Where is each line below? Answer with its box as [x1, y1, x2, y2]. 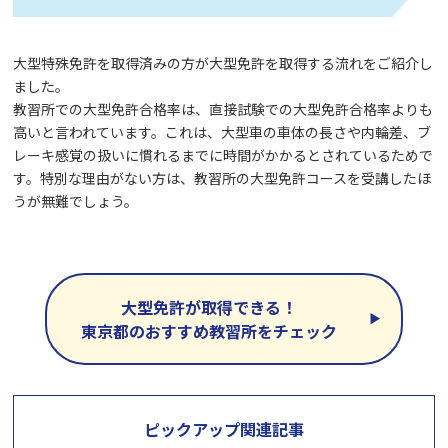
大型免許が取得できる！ [120, 294, 297, 319]
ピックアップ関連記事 [144, 416, 304, 441]
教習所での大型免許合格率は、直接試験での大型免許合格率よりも [13, 98, 434, 119]
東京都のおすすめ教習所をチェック [80, 318, 337, 343]
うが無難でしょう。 [13, 190, 139, 211]
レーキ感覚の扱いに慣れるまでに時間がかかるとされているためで [13, 144, 434, 165]
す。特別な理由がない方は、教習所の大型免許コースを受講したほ [13, 167, 432, 188]
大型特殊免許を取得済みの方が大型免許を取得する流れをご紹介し [13, 52, 434, 73]
